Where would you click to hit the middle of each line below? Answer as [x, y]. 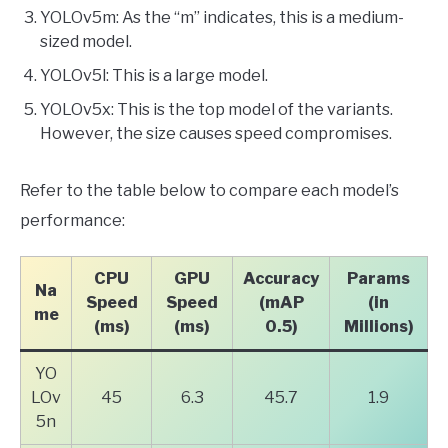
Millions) [378, 326]
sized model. [86, 41]
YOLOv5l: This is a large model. [154, 75]
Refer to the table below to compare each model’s [209, 190]
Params [378, 278]
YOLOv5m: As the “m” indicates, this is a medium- [222, 17]
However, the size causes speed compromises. [217, 133]
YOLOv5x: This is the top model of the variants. [216, 109]
